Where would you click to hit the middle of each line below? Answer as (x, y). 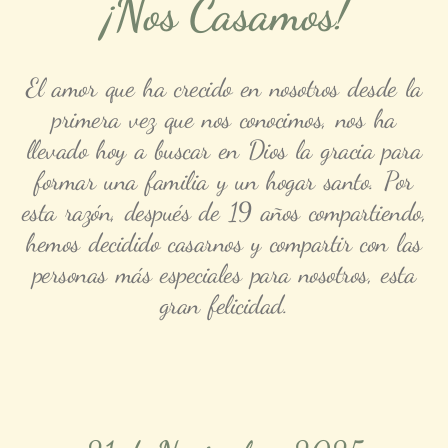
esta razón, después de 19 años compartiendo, (224, 211)
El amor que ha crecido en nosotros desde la (224, 87)
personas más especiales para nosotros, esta (224, 273)
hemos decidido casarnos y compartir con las (224, 242)
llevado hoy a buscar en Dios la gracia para (224, 149)
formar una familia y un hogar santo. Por (224, 180)
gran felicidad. (224, 304)
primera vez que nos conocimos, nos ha (224, 118)
